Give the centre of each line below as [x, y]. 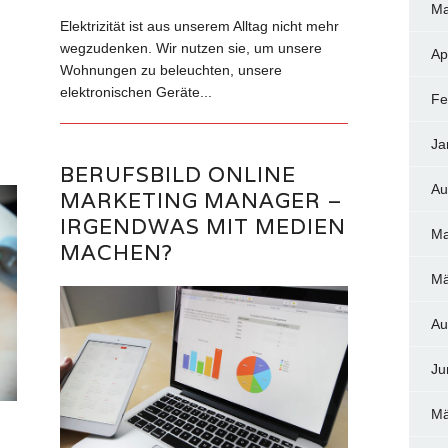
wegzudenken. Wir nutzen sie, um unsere [191, 47]
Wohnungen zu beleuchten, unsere [171, 69]
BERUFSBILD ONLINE [178, 174]
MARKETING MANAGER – [202, 200]
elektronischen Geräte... [136, 91]
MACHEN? [117, 252]
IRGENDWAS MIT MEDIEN [203, 226]
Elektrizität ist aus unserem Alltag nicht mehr [200, 25]
